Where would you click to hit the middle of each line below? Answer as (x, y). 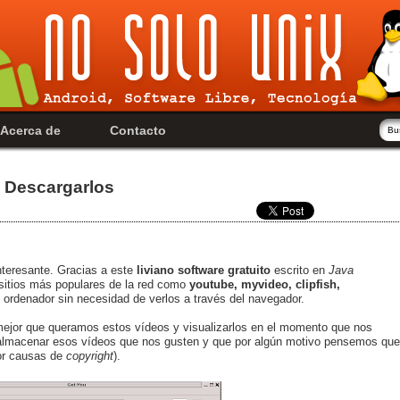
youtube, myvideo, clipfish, (265, 284)
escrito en (300, 270)
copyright (90, 355)
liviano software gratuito (204, 270)
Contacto (137, 130)
